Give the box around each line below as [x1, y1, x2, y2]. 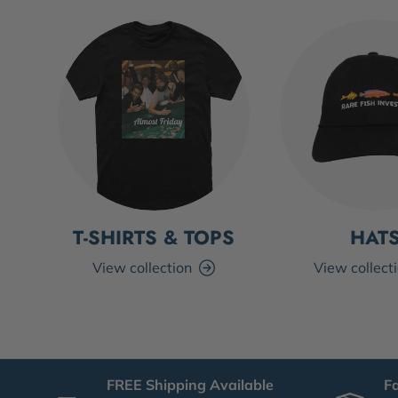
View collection [92, 259, 192, 277]
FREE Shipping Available [107, 376, 274, 394]
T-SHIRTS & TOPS [72, 224, 235, 252]
